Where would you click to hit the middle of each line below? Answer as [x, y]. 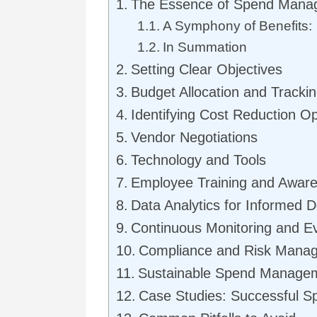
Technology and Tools [198, 160]
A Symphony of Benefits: [237, 26]
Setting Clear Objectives [207, 70]
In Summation [204, 47]
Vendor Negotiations [194, 138]
